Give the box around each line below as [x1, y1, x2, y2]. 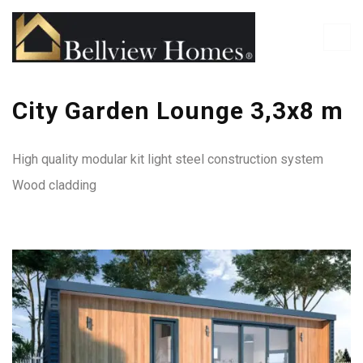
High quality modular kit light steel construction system [12, 152, 323, 167]
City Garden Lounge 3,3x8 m [12, 96, 344, 125]
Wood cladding [12, 177, 96, 193]
